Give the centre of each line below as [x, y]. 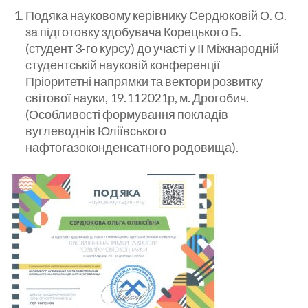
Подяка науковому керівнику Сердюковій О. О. [156, 15]
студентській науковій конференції [123, 65]
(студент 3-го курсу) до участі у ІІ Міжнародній [152, 48]
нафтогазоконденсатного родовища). [132, 147]
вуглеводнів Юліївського [96, 131]
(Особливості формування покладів [127, 114]
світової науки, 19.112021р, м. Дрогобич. [137, 98]
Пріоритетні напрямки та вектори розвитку [144, 81]
